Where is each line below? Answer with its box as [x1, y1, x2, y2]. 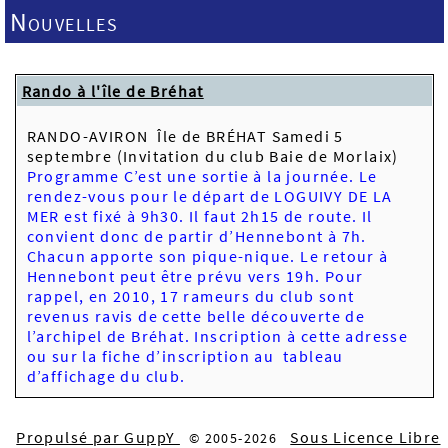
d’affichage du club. [26, 366, 186, 386]
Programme [26, 166, 120, 186]
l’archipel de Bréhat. [26, 326, 190, 346]
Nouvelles [9, 5, 119, 38]
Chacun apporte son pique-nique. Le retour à [26, 246, 389, 266]
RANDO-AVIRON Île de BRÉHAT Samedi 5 [26, 126, 344, 146]
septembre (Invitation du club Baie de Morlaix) [26, 146, 399, 166]
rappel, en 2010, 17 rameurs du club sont [26, 286, 355, 306]
